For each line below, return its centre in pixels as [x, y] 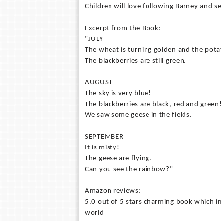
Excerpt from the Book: [123, 28]
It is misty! [102, 148]
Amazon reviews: [113, 191]
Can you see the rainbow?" [129, 169]
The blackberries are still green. [136, 61]
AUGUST [99, 83]
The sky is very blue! [118, 93]
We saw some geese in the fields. [139, 115]
